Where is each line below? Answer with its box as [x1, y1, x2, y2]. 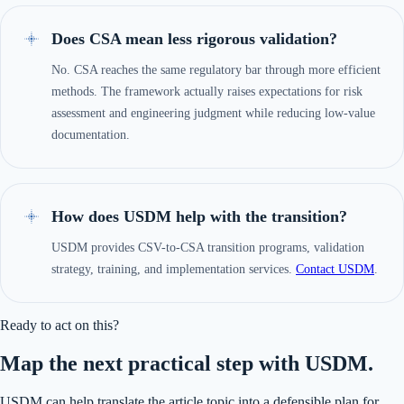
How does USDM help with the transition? [51, 207, 347, 226]
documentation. [51, 128, 130, 142]
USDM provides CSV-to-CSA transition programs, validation [51, 241, 364, 255]
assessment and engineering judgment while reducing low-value [51, 106, 375, 121]
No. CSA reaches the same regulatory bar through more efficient [51, 63, 381, 78]
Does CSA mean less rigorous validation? [51, 30, 337, 49]
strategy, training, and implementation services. [51, 262, 296, 277]
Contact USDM [296, 262, 374, 277]
